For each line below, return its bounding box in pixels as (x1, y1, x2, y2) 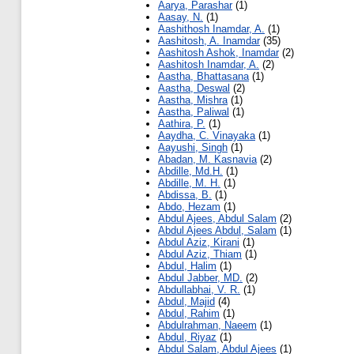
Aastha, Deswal (158, 82, 230, 95)
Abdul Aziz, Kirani (158, 236, 239, 249)
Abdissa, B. (158, 189, 212, 201)
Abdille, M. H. (158, 177, 220, 190)
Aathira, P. (158, 118, 205, 130)
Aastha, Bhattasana (158, 70, 249, 83)
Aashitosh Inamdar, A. (158, 58, 259, 71)
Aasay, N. (158, 11, 203, 24)
